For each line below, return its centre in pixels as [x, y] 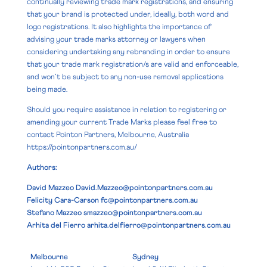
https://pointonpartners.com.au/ [82, 147]
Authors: [42, 167]
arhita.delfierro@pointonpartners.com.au [159, 225]
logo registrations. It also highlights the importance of [119, 27]
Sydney [145, 257]
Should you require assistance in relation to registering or [126, 110]
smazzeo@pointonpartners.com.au [142, 213]
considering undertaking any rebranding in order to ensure [128, 52]
